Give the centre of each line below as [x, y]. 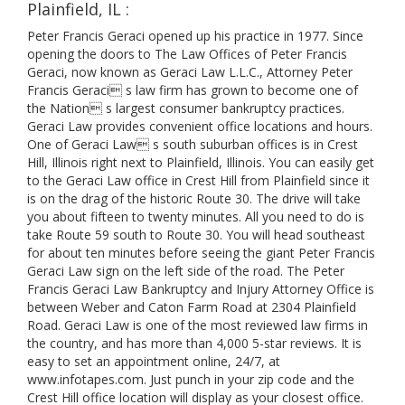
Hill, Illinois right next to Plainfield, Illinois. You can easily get [201, 162]
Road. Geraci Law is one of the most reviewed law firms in [198, 325]
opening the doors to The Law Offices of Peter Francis [187, 54]
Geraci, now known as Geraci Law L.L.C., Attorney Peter [190, 72]
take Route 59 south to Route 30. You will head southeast [196, 235]
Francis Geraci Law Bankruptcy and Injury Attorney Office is [201, 289]
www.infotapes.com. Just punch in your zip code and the [191, 379]
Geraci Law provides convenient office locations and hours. [200, 126]
